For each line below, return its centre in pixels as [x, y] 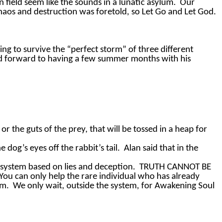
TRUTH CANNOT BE [175, 167]
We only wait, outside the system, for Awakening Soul [114, 186]
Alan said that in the [161, 149]
